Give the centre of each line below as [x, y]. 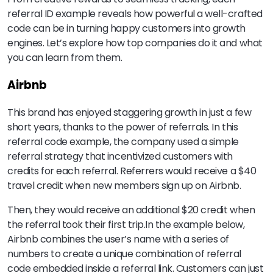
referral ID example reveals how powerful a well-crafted [135, 13]
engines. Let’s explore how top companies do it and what [135, 43]
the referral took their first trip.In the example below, [126, 225]
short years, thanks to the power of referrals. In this [123, 127]
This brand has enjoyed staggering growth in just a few [129, 113]
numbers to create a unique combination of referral [124, 254]
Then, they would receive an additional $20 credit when [131, 210]
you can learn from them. [65, 57]
